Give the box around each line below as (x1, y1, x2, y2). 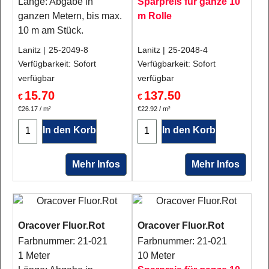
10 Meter (137, 250, 175, 261)
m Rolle (137, 11, 172, 21)
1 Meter (18, 250, 50, 261)
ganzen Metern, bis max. (18, 11, 122, 21)
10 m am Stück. (18, 25, 83, 35)
